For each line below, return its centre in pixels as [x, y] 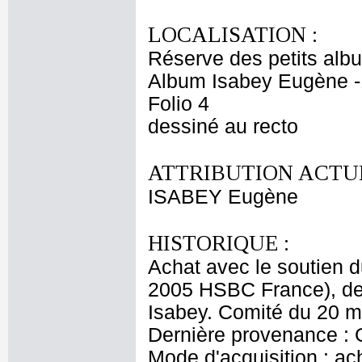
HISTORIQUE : [219, 243]
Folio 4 [179, 104]
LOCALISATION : [233, 35]
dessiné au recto [223, 126]
